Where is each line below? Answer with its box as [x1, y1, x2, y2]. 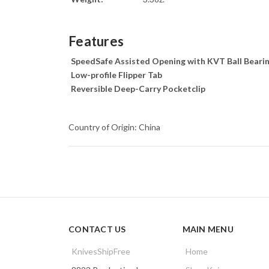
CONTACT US [68, 224, 126, 235]
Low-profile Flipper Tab [71, 70, 162, 80]
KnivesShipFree [71, 246, 130, 257]
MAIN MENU [182, 224, 234, 235]
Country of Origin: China [68, 122, 160, 133]
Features [68, 33, 124, 50]
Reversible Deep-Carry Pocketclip [71, 83, 205, 94]
